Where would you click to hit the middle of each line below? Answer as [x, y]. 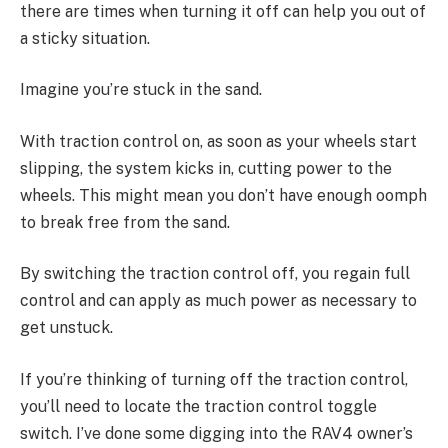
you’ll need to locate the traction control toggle [198, 407]
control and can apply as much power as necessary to [218, 301]
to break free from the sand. [125, 222]
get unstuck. [66, 328]
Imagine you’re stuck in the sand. [141, 90]
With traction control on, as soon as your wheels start [218, 141]
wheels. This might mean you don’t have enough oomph [223, 195]
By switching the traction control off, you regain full [215, 274]
